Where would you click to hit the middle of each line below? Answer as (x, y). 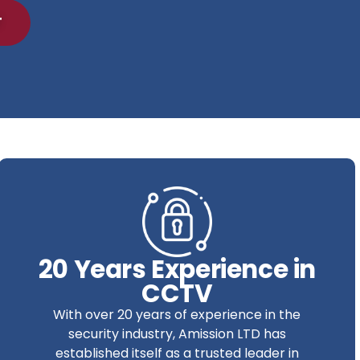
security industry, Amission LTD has (177, 333)
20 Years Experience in (177, 269)
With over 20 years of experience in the (177, 314)
